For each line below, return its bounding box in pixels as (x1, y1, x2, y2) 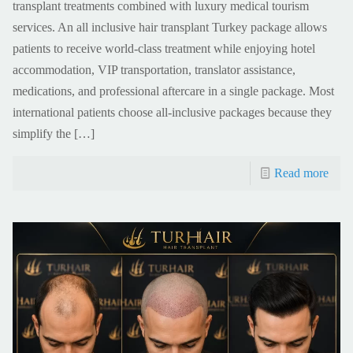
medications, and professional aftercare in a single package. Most (13, 84, 334, 98)
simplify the (13, 126, 71, 140)
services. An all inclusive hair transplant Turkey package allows (13, 20, 327, 34)
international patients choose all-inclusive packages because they (13, 105, 332, 119)
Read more (274, 165, 329, 180)
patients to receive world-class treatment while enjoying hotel (13, 41, 315, 55)
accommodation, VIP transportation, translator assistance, (13, 62, 295, 76)
